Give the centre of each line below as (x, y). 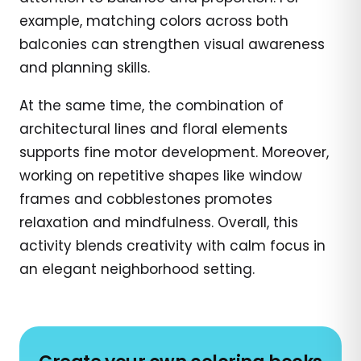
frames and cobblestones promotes (146, 199)
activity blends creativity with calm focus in (172, 245)
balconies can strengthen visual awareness (172, 44)
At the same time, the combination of (151, 105)
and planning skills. (85, 67)
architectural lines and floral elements (154, 129)
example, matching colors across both (154, 21)
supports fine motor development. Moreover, (174, 152)
